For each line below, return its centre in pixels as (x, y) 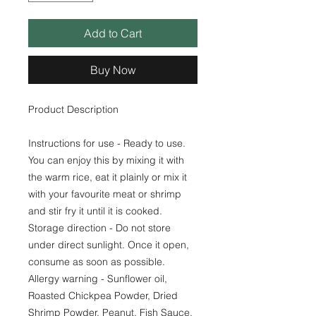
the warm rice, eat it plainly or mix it (108, 177)
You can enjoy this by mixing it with (106, 160)
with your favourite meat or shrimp (105, 194)
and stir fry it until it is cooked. (97, 211)
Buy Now (113, 70)
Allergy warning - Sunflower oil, (98, 279)
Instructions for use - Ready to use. (107, 143)
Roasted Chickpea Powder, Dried (103, 296)
